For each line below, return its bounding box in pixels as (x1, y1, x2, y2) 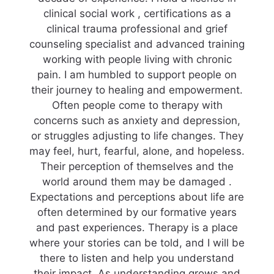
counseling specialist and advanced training (29, 38, 245, 50)
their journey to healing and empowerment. (31, 84, 243, 96)
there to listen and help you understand (40, 252, 234, 264)
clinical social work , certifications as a (43, 7, 231, 20)
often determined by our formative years (37, 206, 237, 218)
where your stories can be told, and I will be (29, 237, 245, 249)
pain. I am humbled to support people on (37, 68, 237, 81)
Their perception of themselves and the (40, 160, 234, 172)
